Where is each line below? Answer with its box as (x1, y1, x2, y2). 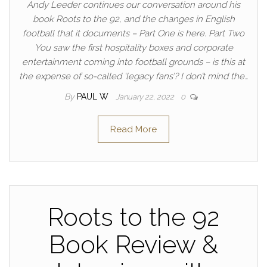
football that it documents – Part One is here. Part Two (23, 28, 244, 39)
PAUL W (77, 92, 111, 101)
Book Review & (49, 230, 218, 259)
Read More (110, 124, 157, 135)
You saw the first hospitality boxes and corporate (34, 42, 233, 53)
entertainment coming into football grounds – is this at (22, 57, 245, 67)
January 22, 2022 (116, 92, 176, 101)
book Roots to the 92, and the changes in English (32, 14, 235, 24)
